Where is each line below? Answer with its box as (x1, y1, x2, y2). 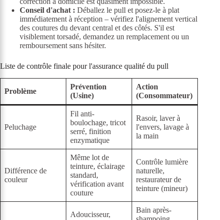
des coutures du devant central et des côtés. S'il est (20, 24, 174, 32)
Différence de (4, 166, 47, 175)
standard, (70, 171, 98, 180)
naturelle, (136, 166, 165, 175)
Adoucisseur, (70, 210, 110, 219)
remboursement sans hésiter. (20, 41, 106, 50)
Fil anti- (70, 110, 94, 118)
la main (136, 132, 159, 140)
